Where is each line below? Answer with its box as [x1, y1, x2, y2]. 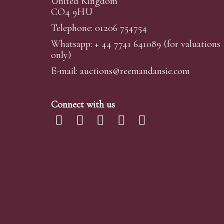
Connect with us [51, 98, 115, 111]
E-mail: [51, 65, 80, 77]
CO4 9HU [51, 6, 92, 18]
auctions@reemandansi [80, 65, 168, 77]
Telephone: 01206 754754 [51, 22, 147, 34]
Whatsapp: [51, 38, 94, 50]
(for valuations [161, 38, 220, 50]
